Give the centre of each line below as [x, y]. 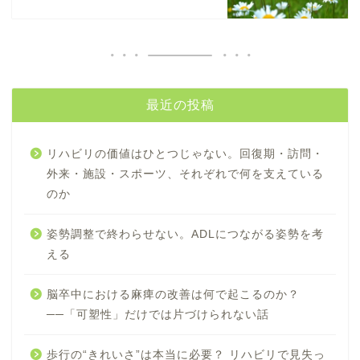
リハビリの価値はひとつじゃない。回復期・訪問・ [185, 154]
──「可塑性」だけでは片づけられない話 [158, 315]
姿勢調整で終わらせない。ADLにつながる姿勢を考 [185, 235]
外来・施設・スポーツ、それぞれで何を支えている [185, 174]
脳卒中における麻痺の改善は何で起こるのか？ [173, 295]
